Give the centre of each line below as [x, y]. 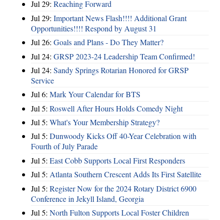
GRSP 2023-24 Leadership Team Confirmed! [124, 56]
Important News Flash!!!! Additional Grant [120, 18]
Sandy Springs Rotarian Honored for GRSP [121, 70]
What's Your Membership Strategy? [105, 122]
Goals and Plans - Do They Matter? [109, 42]
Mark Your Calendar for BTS [95, 94]
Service [42, 80]
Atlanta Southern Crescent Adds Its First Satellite [125, 174]
